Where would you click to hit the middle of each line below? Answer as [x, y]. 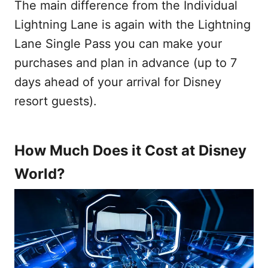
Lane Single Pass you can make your [118, 44]
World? [40, 174]
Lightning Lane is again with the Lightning [133, 25]
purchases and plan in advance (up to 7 [126, 63]
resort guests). [56, 101]
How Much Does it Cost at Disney [130, 150]
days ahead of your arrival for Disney [118, 82]
